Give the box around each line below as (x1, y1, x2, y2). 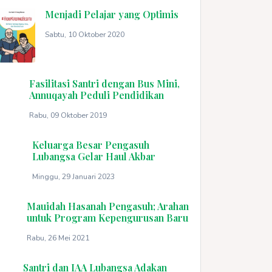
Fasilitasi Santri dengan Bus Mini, (29, 76, 180, 90)
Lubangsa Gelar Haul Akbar (32, 149, 156, 163)
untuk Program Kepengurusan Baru (27, 211, 189, 224)
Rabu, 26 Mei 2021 (27, 232, 90, 243)
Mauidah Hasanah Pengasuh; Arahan (27, 199, 189, 212)
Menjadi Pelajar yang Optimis (45, 7, 178, 21)
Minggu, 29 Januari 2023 (32, 171, 115, 182)
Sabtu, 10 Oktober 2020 (45, 29, 124, 39)
